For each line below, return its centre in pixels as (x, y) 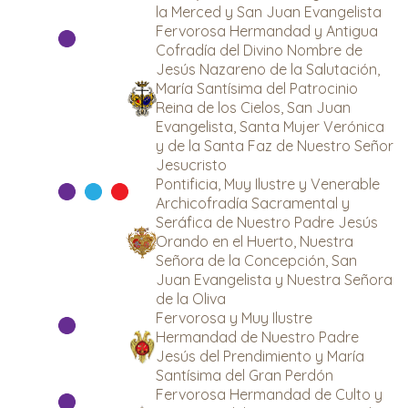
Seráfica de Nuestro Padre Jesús (267, 222)
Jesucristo (191, 165)
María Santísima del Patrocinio (257, 88)
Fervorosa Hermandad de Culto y (269, 394)
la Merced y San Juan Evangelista (269, 12)
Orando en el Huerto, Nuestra (255, 241)
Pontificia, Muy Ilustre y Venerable (268, 184)
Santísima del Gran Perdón (245, 375)
